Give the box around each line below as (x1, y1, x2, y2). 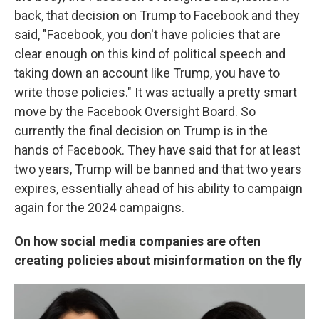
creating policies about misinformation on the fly (14, 252, 302, 268)
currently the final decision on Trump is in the (14, 122, 268, 138)
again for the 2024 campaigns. (14, 199, 184, 215)
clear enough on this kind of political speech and (14, 46, 286, 61)
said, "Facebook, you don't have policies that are (14, 26, 281, 42)
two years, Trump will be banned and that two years (14, 161, 302, 177)
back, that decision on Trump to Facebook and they (14, 7, 300, 23)
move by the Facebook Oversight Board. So (14, 103, 256, 119)
